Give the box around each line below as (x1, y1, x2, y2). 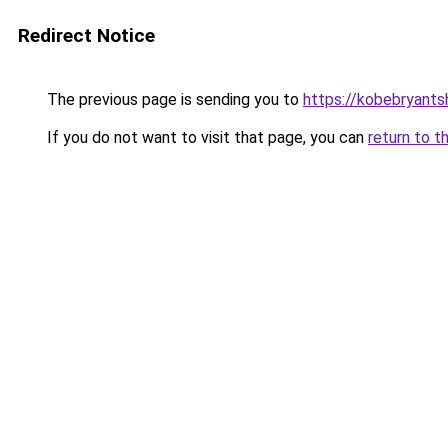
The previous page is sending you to (43, 90, 303, 109)
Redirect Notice (18, 24, 155, 47)
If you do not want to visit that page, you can (43, 128, 368, 147)
